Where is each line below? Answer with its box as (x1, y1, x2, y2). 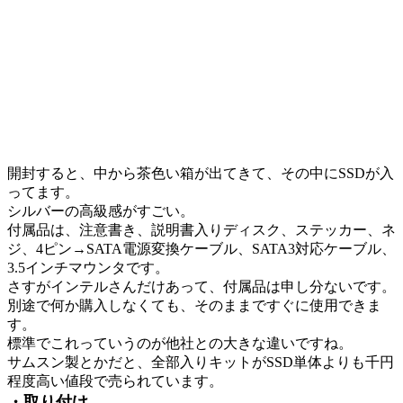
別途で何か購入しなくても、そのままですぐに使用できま (7, 297, 381, 313)
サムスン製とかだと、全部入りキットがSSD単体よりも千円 (7, 354, 394, 370)
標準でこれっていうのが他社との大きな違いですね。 (7, 335, 353, 351)
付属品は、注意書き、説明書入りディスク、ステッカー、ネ (7, 221, 396, 237)
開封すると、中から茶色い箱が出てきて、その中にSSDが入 (7, 165, 394, 181)
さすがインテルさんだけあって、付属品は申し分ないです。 (7, 278, 396, 294)
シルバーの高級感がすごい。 (7, 202, 194, 219)
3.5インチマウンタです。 (7, 259, 169, 275)
